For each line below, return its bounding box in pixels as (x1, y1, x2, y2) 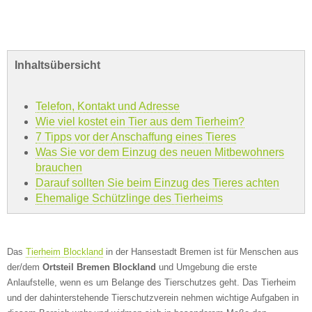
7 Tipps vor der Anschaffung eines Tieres (36, 131, 236, 143)
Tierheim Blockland (26, 247, 103, 257)
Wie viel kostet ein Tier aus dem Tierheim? (36, 116, 244, 127)
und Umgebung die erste (156, 262, 257, 272)
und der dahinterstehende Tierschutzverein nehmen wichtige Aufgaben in (7, 292, 299, 303)
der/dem (7, 262, 42, 272)
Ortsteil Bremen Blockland (42, 262, 156, 272)
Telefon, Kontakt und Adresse (36, 100, 180, 112)
